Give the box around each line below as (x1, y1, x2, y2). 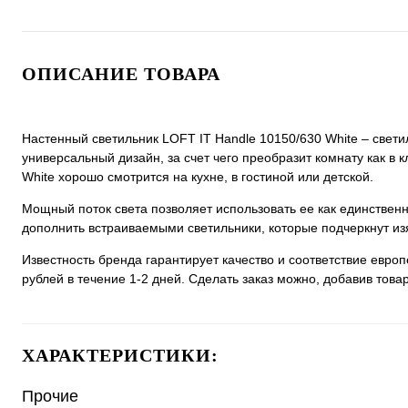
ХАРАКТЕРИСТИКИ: (22, 345, 219, 365)
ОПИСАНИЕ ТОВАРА (22, 64, 220, 84)
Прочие (22, 387, 78, 405)
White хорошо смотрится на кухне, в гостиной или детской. (22, 169, 373, 184)
